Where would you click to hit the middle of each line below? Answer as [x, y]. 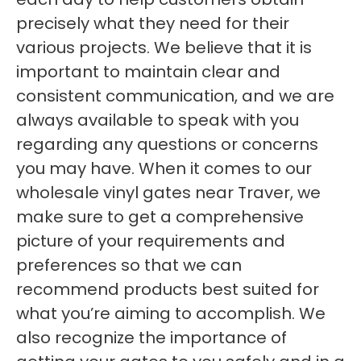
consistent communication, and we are [175, 96]
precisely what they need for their [153, 23]
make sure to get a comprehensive [160, 217]
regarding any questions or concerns [167, 144]
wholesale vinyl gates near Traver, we [168, 193]
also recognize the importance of [151, 338]
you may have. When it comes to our [164, 168]
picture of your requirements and [151, 241]
